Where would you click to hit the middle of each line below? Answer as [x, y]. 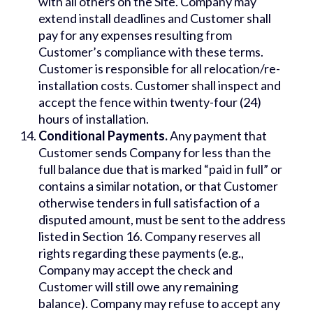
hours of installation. [94, 119]
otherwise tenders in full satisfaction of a [149, 203]
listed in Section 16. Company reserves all [150, 236]
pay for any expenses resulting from [135, 35]
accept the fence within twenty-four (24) [150, 102]
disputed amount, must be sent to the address [162, 220]
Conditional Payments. [104, 136]
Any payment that [218, 136]
